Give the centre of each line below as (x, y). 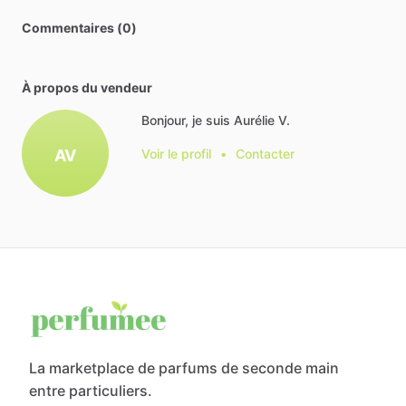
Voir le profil (176, 154)
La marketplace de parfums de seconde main (184, 368)
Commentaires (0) (79, 28)
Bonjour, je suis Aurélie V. (216, 120)
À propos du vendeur (87, 87)
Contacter (265, 154)
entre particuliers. (91, 391)
